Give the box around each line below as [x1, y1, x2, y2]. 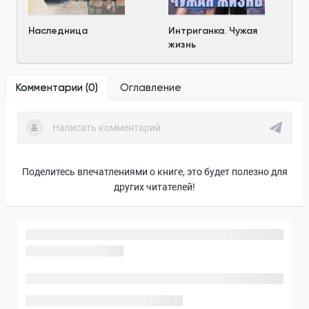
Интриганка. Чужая [168, 24, 257, 37]
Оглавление [120, 81, 181, 94]
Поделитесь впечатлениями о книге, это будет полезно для [21, 166, 288, 177]
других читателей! [114, 181, 195, 192]
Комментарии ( [16, 81, 88, 94]
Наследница [28, 24, 88, 37]
